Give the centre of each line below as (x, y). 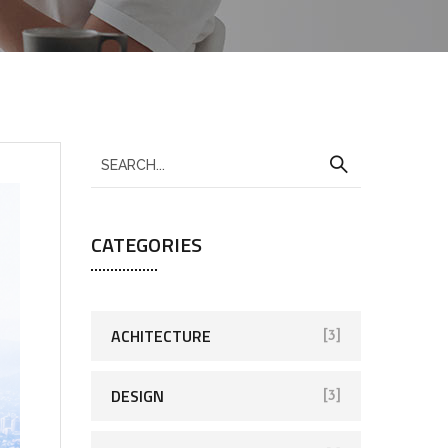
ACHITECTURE (161, 336)
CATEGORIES (146, 244)
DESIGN (137, 396)
